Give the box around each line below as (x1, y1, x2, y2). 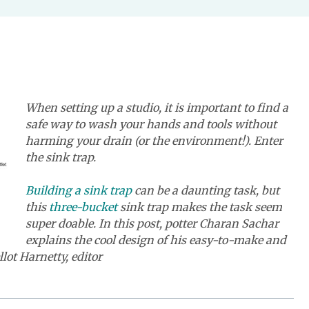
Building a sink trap (25, 183, 132, 197)
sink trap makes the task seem (117, 200, 282, 214)
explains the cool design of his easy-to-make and (25, 233, 286, 247)
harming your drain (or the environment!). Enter (25, 134, 283, 148)
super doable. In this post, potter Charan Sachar (25, 217, 279, 230)
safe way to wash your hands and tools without (25, 117, 277, 131)
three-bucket (48, 200, 117, 214)
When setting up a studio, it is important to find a (25, 101, 288, 114)
